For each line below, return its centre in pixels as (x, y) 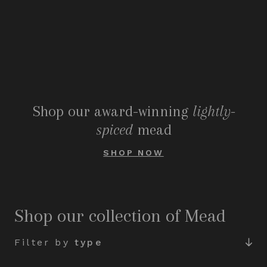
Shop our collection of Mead (120, 215)
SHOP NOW (133, 153)
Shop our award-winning (112, 111)
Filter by (44, 242)
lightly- (213, 111)
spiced (114, 130)
